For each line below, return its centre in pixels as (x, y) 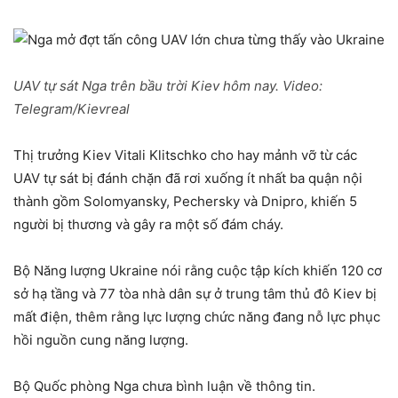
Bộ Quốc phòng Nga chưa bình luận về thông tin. (164, 386)
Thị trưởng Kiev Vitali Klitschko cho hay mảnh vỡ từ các (185, 155)
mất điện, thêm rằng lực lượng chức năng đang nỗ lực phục (197, 317)
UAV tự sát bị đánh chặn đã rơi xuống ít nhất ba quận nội (188, 179)
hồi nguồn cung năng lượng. (101, 340)
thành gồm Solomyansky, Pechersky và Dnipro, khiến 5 (185, 202)
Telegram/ (45, 109)
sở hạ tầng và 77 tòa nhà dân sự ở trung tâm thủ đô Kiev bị (195, 294)
